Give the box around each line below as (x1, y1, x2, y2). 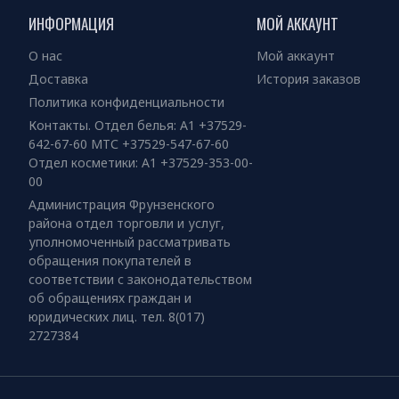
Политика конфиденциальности (28, 94, 224, 111)
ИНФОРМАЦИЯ (28, 12, 114, 36)
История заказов (256, 70, 361, 88)
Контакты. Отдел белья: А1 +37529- (28, 117, 247, 134)
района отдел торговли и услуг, (28, 215, 224, 232)
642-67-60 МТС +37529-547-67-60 (28, 135, 229, 153)
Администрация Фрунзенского (28, 196, 215, 214)
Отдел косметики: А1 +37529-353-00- (28, 154, 253, 172)
